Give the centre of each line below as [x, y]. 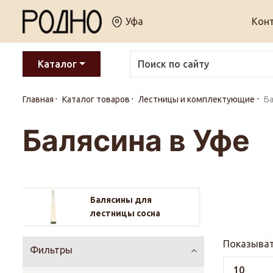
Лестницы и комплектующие [197, 99]
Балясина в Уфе [136, 140]
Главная [38, 99]
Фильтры [51, 250]
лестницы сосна [125, 214]
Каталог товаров [96, 99]
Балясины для [121, 200]
